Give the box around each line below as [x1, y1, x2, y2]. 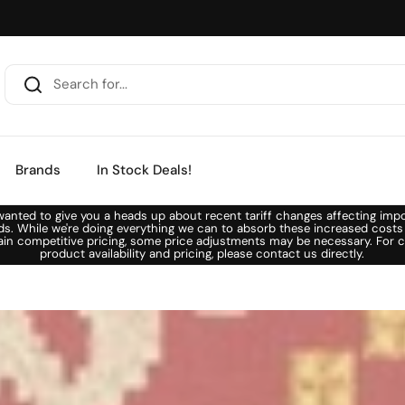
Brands [15, 161, 61, 179]
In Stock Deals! [97, 161, 192, 179]
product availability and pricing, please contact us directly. [40, 246, 365, 261]
